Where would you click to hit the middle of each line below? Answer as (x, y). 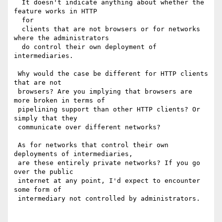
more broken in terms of (61, 101)
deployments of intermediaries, (75, 154)
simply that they (48, 118)
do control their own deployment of (18, 47)
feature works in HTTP (57, 11)
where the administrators (61, 38)
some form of (40, 190)
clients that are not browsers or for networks (18, 29)
